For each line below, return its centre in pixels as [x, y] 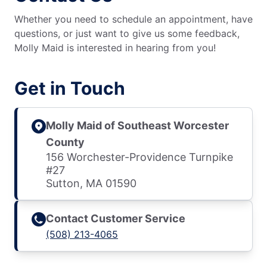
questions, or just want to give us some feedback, [127, 34]
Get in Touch [70, 89]
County [65, 142]
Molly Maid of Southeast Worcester [137, 126]
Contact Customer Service [116, 219]
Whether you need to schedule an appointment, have [133, 19]
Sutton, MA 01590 [91, 184]
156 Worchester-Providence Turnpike [139, 157]
